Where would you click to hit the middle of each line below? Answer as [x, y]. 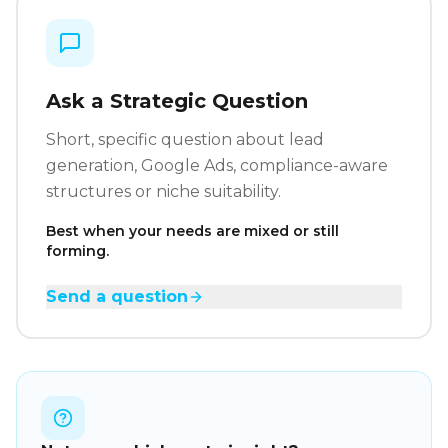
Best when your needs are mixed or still [192, 231]
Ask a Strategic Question [177, 101]
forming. [77, 251]
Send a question [117, 297]
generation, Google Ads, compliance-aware [217, 166]
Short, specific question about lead [185, 140]
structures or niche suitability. [163, 192]
